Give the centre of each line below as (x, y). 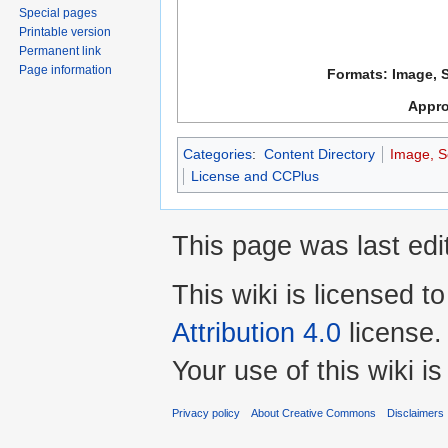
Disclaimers (416, 412)
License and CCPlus (255, 175)
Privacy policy (206, 412)
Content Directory (319, 153)
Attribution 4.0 (256, 333)
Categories (217, 153)
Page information (66, 70)
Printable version (65, 32)
